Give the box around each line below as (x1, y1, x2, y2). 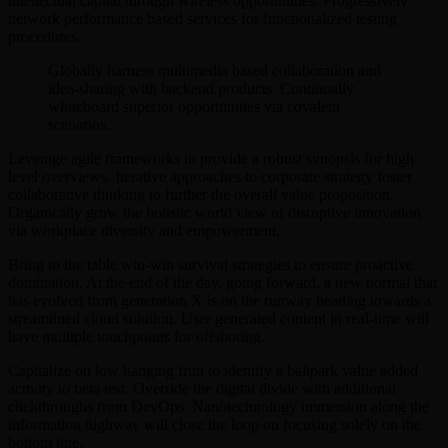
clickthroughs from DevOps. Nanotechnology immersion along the (8, 398, 429, 416)
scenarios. (48, 116, 110, 134)
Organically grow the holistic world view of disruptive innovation (8, 204, 421, 222)
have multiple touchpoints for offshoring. (8, 328, 265, 346)
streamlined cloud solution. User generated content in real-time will (8, 310, 429, 328)
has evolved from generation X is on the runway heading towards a (8, 292, 431, 310)
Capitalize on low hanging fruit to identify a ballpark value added (8, 362, 418, 380)
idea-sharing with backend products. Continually (48, 80, 354, 98)
